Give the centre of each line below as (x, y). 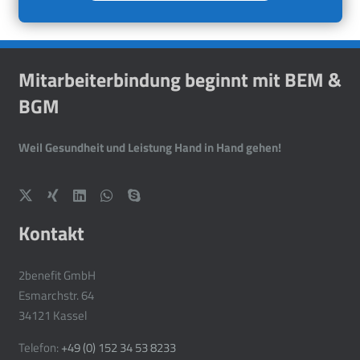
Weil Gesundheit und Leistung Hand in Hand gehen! (149, 148)
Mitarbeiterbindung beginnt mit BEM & (180, 79)
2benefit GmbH (57, 275)
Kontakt (51, 233)
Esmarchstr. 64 (56, 295)
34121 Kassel (52, 315)
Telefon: (39, 347)
